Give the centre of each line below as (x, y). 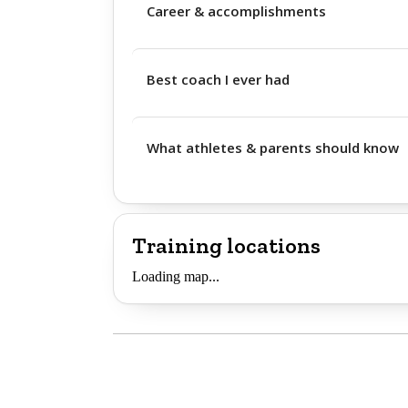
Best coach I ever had (218, 79)
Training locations (226, 245)
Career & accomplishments (236, 11)
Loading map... (176, 276)
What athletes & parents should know (273, 148)
